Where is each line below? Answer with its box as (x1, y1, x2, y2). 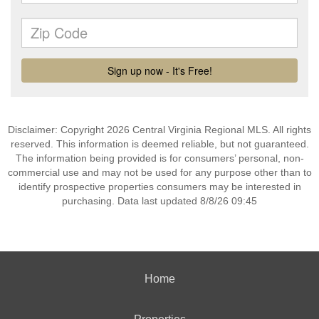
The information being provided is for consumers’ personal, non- (15, 152, 304, 164)
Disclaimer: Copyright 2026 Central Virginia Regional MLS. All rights (8, 124, 311, 135)
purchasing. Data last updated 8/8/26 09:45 (62, 195, 257, 206)
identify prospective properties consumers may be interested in (18, 181, 301, 192)
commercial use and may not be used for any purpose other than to (7, 167, 312, 178)
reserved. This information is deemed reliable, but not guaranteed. (10, 138, 309, 150)
